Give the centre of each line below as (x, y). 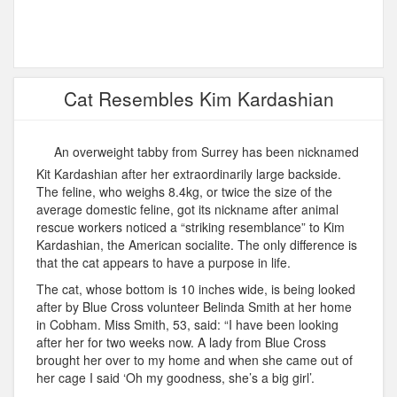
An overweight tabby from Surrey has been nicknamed (206, 152)
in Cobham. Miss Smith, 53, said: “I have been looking (187, 325)
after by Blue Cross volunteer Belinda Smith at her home (194, 307)
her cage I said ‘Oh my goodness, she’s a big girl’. (175, 378)
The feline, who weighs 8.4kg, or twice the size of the (184, 192)
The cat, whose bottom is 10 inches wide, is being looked (196, 289)
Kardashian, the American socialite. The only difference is (197, 245)
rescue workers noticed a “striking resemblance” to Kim (191, 227)
